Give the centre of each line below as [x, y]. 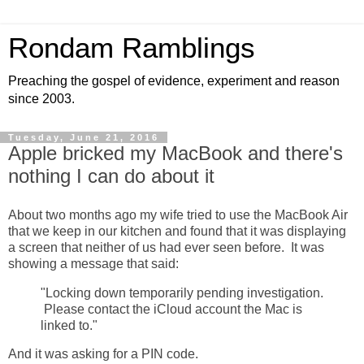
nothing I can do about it [111, 176]
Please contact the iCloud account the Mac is [171, 309]
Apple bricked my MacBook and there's [175, 153]
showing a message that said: [93, 263]
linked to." [69, 325]
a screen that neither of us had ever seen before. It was [166, 247]
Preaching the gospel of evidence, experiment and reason [174, 81]
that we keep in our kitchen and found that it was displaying [177, 231]
